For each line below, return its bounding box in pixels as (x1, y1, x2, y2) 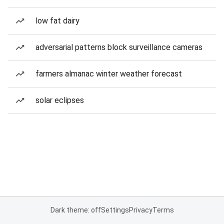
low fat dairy (35, 16, 79, 25)
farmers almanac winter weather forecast (35, 69, 182, 78)
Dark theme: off (50, 206, 101, 214)
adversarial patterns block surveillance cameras (35, 42, 202, 52)
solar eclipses (35, 95, 84, 105)
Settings (100, 206, 129, 214)
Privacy (128, 206, 152, 214)
